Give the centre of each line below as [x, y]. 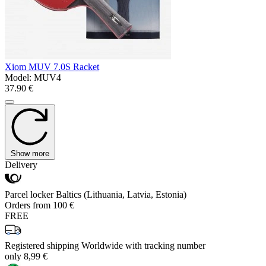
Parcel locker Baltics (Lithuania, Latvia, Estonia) [96, 195]
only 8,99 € [26, 256]
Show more [30, 154]
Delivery [21, 165]
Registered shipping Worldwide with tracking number [105, 246]
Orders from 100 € [39, 205]
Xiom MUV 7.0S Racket [52, 67]
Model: [19, 78]
